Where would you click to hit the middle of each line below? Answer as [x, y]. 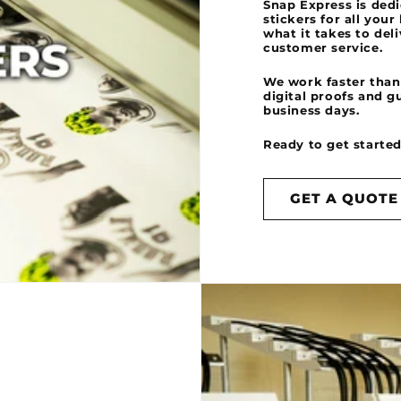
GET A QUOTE [344, 199]
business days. [311, 111]
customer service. [323, 48]
